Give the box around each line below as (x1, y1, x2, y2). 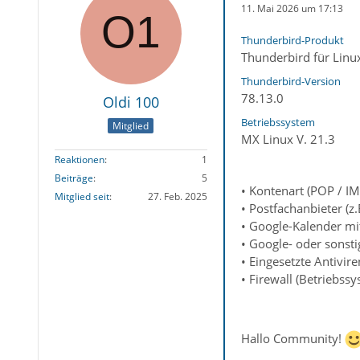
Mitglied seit (54, 190, 109, 204)
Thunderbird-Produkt (240, 33, 344, 47)
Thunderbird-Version (240, 74, 341, 88)
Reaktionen (54, 153, 104, 167)
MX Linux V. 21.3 (240, 131, 335, 147)
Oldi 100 (102, 92, 159, 112)
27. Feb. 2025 (147, 190, 207, 204)
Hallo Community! (240, 330, 345, 346)
